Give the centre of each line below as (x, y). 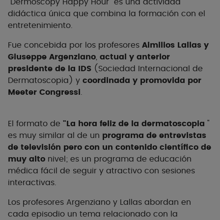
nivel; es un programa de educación (118, 159)
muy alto (27, 159)
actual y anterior (135, 57)
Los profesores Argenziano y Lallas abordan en (99, 203)
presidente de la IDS (51, 69)
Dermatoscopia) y (45, 81)
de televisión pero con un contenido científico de (110, 148)
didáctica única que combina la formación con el (107, 14)
